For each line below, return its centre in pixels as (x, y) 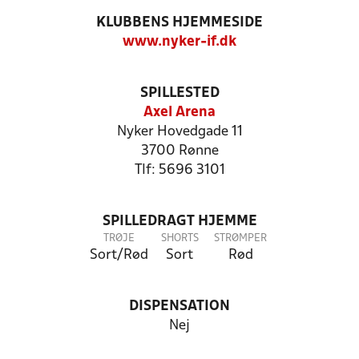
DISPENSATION (179, 307)
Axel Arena (179, 113)
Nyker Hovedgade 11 (179, 132)
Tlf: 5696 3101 (179, 170)
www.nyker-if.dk (179, 42)
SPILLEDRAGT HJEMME (179, 222)
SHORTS (179, 238)
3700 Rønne (179, 151)
